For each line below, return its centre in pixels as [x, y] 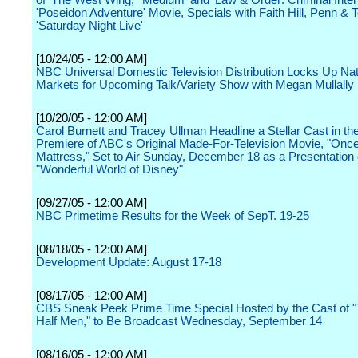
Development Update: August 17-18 [129, 262]
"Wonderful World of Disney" [109, 169]
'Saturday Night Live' [89, 26]
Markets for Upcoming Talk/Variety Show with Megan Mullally [195, 85]
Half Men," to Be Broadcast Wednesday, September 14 [179, 321]
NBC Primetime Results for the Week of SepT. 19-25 [173, 216]
